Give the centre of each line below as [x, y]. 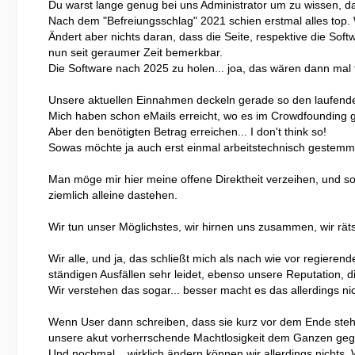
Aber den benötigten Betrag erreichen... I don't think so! [187, 132]
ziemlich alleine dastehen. [113, 195]
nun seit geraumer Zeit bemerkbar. [136, 52]
